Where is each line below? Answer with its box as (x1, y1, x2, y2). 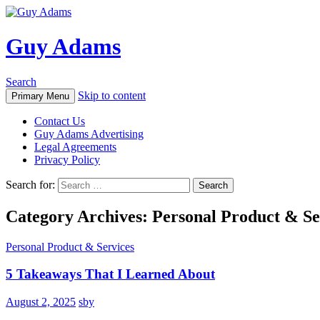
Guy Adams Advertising (34, 127, 144, 140)
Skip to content (78, 89, 146, 101)
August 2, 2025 (6, 296, 76, 309)
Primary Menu (11, 90, 69, 101)
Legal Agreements (34, 140, 116, 153)
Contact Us (34, 114, 85, 127)
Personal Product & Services (6, 240, 134, 253)
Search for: (6, 178, 55, 191)
